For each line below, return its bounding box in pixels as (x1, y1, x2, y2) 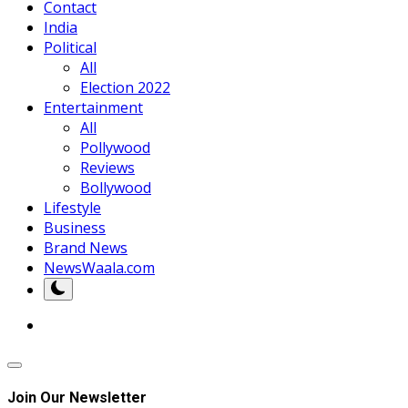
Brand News (44, 237, 127, 258)
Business (44, 217, 106, 238)
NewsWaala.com (44, 257, 155, 278)
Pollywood (80, 137, 150, 158)
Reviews (80, 157, 135, 178)
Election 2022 (80, 76, 170, 97)
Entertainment (44, 97, 143, 117)
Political (44, 36, 97, 57)
